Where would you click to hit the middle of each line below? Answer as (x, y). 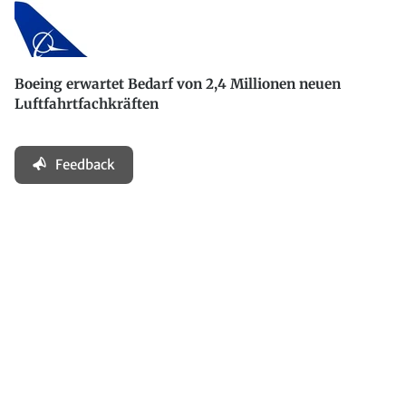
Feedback (85, 165)
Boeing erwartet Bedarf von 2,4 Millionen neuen (178, 84)
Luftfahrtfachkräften (87, 104)
